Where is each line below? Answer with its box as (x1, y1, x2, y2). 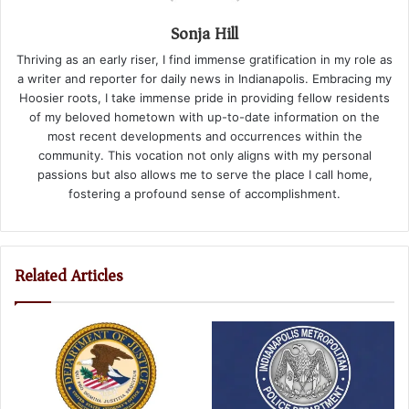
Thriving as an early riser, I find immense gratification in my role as (16, 51, 393, 67)
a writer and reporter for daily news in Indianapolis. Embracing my (17, 70, 392, 86)
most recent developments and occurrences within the (47, 128, 362, 143)
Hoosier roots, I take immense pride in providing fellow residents (19, 89, 390, 105)
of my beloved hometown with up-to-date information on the (29, 109, 380, 124)
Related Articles (15, 260, 123, 290)
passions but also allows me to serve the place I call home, (37, 166, 372, 182)
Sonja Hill (171, 18, 238, 48)
